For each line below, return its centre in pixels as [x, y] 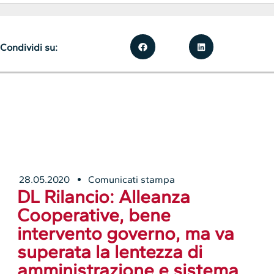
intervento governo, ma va [126, 233]
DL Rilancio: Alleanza [104, 196]
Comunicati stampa [132, 179]
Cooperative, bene [94, 215]
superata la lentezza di [110, 251]
